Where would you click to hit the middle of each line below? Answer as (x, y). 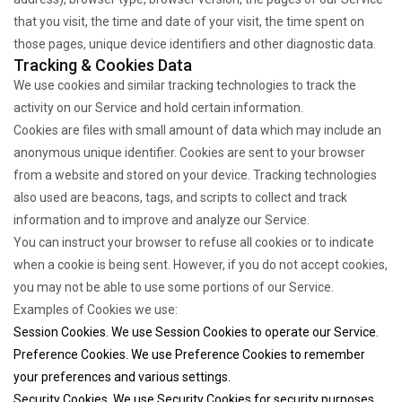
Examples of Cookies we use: (96, 310)
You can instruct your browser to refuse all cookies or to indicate (194, 242)
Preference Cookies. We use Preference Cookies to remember (189, 354)
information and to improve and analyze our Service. (162, 220)
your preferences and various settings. (122, 377)
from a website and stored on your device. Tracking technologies (195, 175)
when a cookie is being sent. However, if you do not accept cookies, (201, 265)
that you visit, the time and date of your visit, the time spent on (189, 22)
